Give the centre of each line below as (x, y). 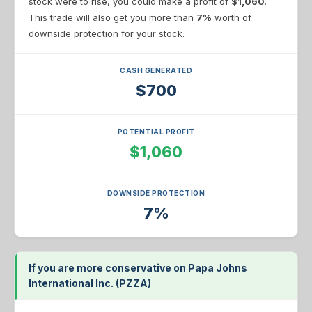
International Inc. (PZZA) (90, 283)
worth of (232, 17)
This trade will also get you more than (112, 17)
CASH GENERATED (156, 70)
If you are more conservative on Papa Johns (138, 268)
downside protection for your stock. (107, 33)
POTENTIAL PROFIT (156, 132)
